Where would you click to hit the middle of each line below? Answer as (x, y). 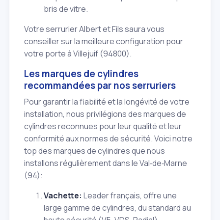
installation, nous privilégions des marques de (105, 114)
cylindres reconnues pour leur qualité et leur (103, 126)
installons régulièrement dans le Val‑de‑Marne (106, 163)
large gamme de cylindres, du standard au (117, 207)
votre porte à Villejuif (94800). (78, 54)
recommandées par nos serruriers (100, 86)
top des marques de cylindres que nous (95, 151)
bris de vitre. (66, 9)
